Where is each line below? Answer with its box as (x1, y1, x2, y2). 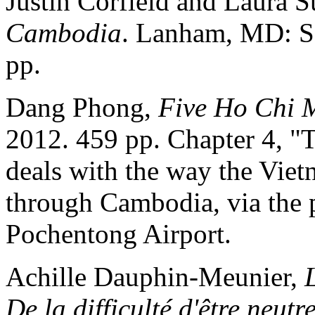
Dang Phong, (6, 91, 158, 122)
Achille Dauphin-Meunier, (6, 261, 304, 292)
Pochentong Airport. (6, 218, 231, 249)
